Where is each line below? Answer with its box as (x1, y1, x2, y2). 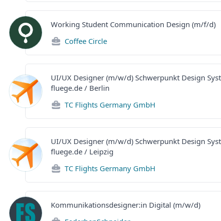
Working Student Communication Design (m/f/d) (51, 19, 216, 29)
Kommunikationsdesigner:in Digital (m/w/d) (51, 199, 200, 210)
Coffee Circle (64, 36, 107, 46)
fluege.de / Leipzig (51, 146, 113, 156)
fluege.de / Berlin (51, 82, 110, 93)
